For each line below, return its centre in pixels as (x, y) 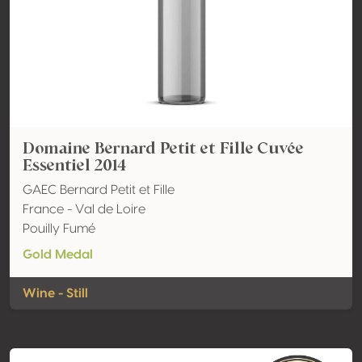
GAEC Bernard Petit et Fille (99, 190)
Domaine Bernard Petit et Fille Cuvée (163, 148)
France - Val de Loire (84, 209)
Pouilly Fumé (59, 229)
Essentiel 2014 (74, 165)
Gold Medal (58, 255)
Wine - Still (55, 293)
